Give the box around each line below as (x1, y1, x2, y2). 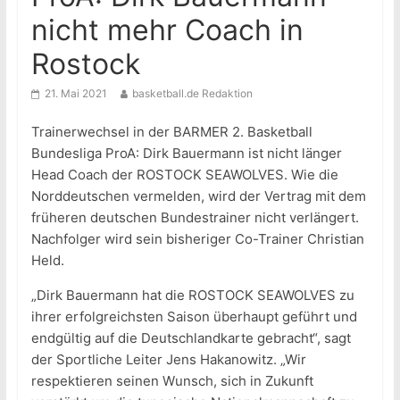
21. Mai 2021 (44, 87, 107, 101)
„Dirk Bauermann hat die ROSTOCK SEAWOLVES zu (30, 287, 354, 304)
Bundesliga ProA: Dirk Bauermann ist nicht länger (30, 145, 342, 162)
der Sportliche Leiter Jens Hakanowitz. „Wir (30, 351, 306, 369)
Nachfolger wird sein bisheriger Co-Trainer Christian (30, 230, 364, 248)
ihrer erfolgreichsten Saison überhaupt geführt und (30, 308, 357, 326)
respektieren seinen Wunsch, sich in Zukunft (30, 372, 313, 390)
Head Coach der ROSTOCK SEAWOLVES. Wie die (30, 166, 338, 184)
